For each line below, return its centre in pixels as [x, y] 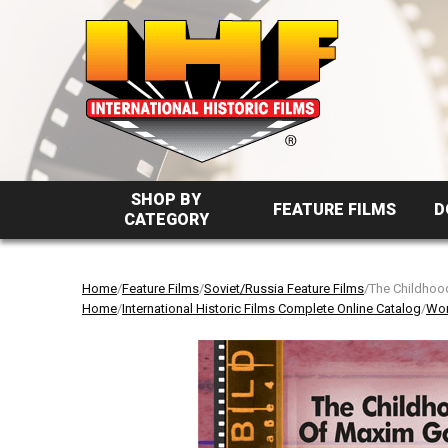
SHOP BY [166, 199]
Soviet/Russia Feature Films [284, 288]
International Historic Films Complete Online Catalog [271, 308]
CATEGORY [166, 219]
